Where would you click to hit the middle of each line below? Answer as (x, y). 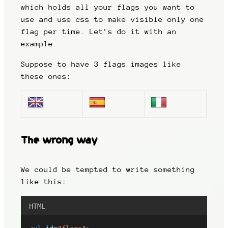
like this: (44, 181)
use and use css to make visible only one (113, 19)
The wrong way (59, 140)
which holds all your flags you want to (108, 7)
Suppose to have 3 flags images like (101, 64)
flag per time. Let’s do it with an (99, 31)
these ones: (46, 76)
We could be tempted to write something (108, 169)
